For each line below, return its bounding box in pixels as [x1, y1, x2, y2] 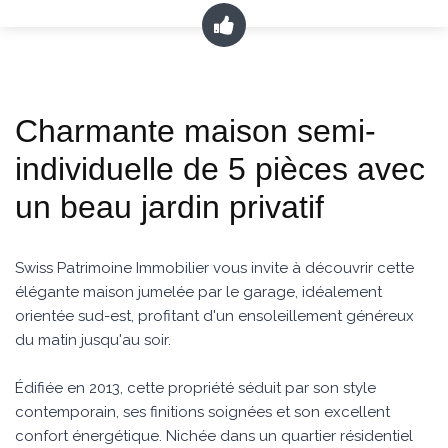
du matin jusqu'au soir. [15, 331, 171, 349]
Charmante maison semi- [15, 113, 376, 149]
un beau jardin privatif [15, 189, 324, 225]
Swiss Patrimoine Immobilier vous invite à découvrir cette [15, 259, 414, 277]
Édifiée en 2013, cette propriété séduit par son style [15, 379, 376, 397]
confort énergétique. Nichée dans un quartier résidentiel [15, 427, 413, 445]
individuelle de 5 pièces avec [15, 151, 425, 187]
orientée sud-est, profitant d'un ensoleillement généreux [15, 307, 414, 325]
